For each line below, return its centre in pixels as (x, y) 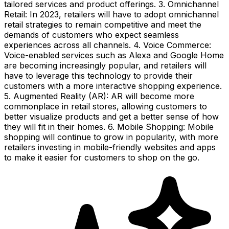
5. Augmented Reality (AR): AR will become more (99, 96)
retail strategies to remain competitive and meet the (103, 24)
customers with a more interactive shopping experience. (113, 86)
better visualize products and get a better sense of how (111, 116)
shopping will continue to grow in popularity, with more (111, 137)
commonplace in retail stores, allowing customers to (106, 106)
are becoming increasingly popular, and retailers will (105, 65)
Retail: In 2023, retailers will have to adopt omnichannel (111, 14)
